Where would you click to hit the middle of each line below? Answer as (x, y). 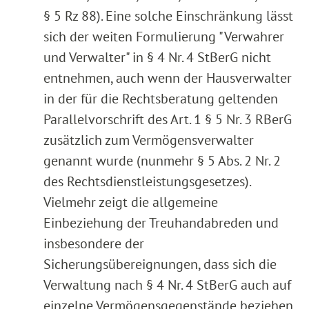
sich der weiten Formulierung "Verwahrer (164, 37)
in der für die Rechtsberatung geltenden (161, 99)
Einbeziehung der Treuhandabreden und (161, 223)
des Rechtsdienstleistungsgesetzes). (147, 182)
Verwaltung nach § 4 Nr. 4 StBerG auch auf (167, 285)
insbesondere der (94, 244)
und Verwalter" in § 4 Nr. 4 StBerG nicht (157, 58)
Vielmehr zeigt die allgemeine (131, 202)
